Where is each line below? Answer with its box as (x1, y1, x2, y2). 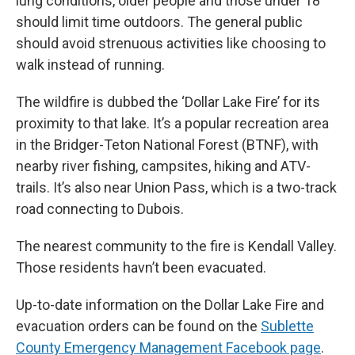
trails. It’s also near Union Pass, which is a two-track (16, 178, 337, 196)
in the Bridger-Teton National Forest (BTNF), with (16, 136, 319, 153)
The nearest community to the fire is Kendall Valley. (16, 237, 337, 254)
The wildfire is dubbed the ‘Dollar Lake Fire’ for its (16, 93, 320, 110)
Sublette (261, 317, 314, 334)
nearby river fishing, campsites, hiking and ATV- (16, 157, 311, 174)
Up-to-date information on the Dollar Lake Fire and (16, 296, 324, 313)
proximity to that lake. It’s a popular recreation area (16, 114, 329, 132)
